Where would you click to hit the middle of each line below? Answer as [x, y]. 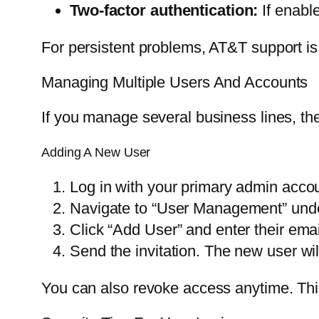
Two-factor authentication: [164, 11]
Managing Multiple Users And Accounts [175, 83]
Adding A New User [96, 153]
